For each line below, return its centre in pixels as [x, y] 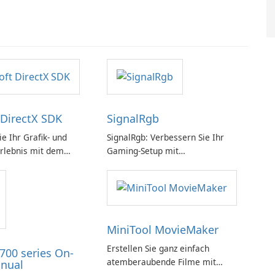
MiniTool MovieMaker [162, 230]
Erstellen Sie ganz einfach [158, 249]
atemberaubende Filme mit [161, 262]
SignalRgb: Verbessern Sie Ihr [165, 137]
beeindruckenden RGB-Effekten [168, 165]
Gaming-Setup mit [142, 151]
